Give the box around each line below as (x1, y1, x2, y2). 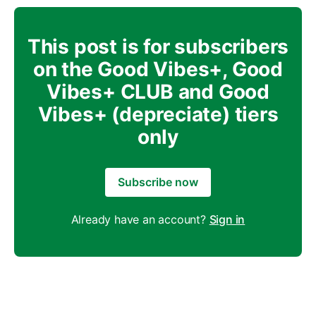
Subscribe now (118, 174, 198, 189)
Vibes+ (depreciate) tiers (37, 102, 279, 126)
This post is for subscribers (27, 34, 289, 59)
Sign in (209, 212, 245, 226)
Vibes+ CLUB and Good (47, 79, 269, 104)
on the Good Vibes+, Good (32, 56, 284, 81)
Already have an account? (71, 212, 209, 226)
